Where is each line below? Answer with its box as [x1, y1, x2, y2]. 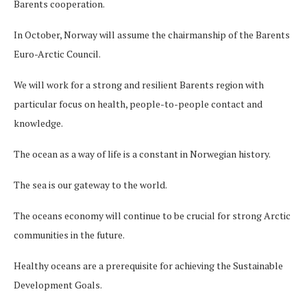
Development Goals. [14, 278, 102, 291]
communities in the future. [14, 228, 125, 241]
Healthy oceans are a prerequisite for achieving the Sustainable [14, 258, 283, 272]
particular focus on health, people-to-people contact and [14, 97, 262, 110]
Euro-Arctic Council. [14, 47, 101, 60]
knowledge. [14, 116, 63, 130]
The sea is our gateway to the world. [14, 177, 167, 191]
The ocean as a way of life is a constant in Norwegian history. [14, 147, 271, 160]
